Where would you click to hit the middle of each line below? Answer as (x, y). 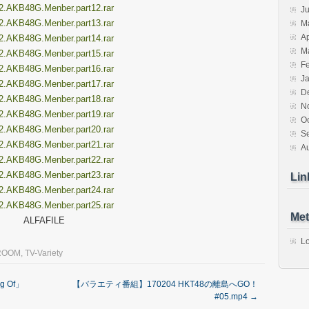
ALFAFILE (44, 220)
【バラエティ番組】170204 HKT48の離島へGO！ (165, 284)
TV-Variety (44, 253)
